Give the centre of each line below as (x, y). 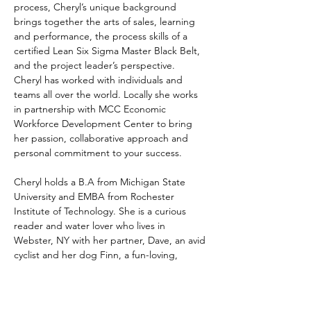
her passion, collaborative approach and (102, 138)
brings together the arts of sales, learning (106, 22)
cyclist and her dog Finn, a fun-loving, (97, 255)
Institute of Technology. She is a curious (101, 211)
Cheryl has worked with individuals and (100, 80)
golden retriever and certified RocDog (99, 270)
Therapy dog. (43, 284)
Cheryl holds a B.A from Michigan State (101, 182)
